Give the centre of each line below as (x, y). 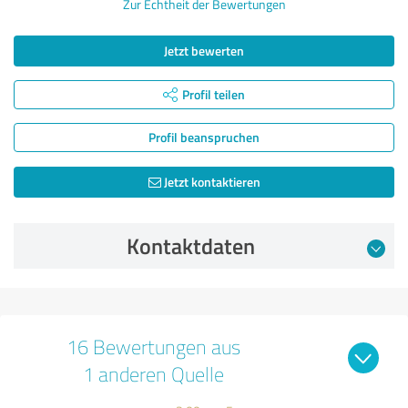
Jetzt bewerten (204, 50)
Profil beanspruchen (204, 137)
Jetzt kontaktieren (210, 181)
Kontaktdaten (190, 245)
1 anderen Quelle (153, 373)
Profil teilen (214, 94)
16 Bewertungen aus (153, 346)
